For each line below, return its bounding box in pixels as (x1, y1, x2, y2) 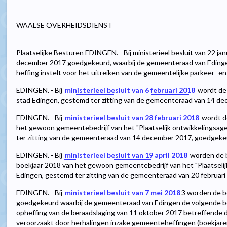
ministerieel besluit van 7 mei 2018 (65, 188, 180, 197)
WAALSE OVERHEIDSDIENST (16, 21, 112, 30)
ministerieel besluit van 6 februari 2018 (65, 86, 195, 95)
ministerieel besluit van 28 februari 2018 (65, 113, 199, 122)
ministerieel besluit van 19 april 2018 (65, 150, 187, 160)
